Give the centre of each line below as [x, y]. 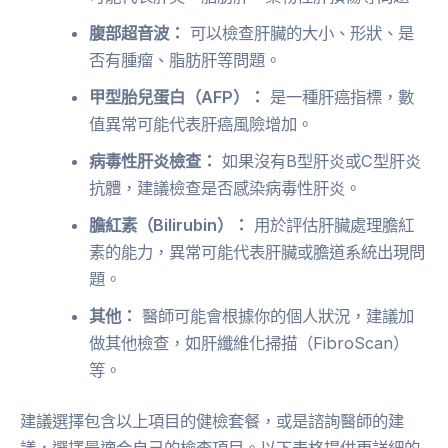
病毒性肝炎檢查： [153, 160]
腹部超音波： [137, 32]
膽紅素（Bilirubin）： [169, 224]
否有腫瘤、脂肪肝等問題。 [185, 59]
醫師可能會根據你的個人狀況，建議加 [276, 315]
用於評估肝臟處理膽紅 [332, 224]
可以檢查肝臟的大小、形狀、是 [300, 32]
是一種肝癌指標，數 [340, 96]
